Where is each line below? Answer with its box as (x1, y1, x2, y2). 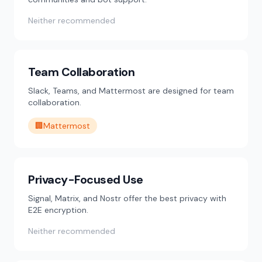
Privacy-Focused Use (28, 172, 143, 187)
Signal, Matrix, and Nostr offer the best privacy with (28, 193, 226, 204)
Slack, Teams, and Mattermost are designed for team (28, 85, 234, 96)
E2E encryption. (28, 205, 88, 215)
